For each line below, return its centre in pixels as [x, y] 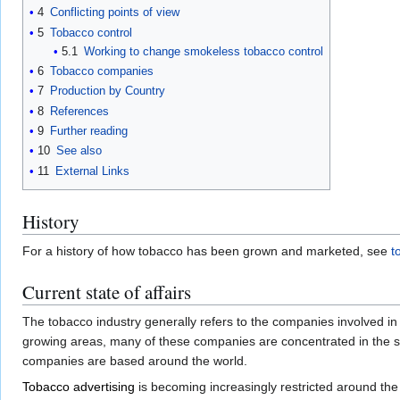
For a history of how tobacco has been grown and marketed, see [207, 251]
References [79, 111]
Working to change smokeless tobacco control [203, 51]
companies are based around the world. [135, 361]
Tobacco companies [102, 71]
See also [79, 151]
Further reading [89, 131]
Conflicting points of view [115, 12]
